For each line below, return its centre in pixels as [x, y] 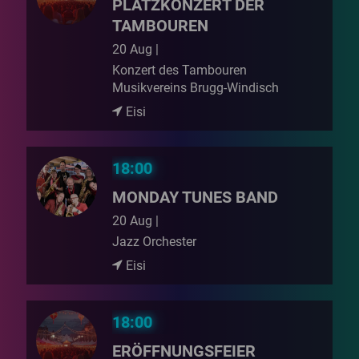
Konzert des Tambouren [180, 70]
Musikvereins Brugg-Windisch [196, 88]
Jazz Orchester [155, 242]
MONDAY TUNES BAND [196, 197]
